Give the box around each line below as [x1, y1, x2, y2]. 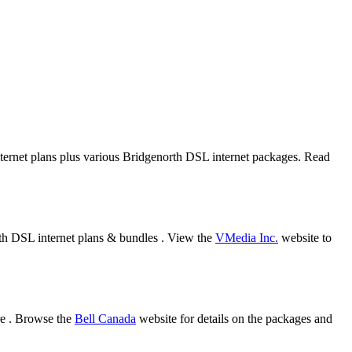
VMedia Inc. [215, 231, 278, 245]
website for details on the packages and [136, 312, 332, 325]
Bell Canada [75, 312, 136, 325]
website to [278, 231, 332, 245]
